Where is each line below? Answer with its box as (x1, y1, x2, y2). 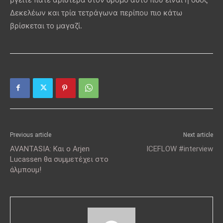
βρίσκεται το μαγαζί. (10, 20, 82, 30)
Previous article (10, 131, 51, 138)
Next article (183, 131, 213, 138)
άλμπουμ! (10, 165, 41, 174)
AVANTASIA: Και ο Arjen (10, 144, 90, 153)
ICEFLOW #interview (146, 144, 213, 153)
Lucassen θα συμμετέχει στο (10, 154, 109, 164)
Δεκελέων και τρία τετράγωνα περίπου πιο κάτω (10, 7, 182, 17)
